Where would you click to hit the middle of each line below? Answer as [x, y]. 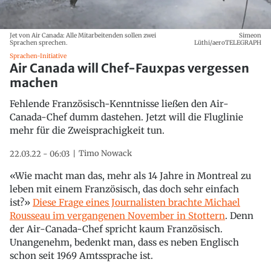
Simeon [250, 35]
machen [34, 82]
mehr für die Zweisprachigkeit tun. [87, 130]
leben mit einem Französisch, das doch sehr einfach [124, 189]
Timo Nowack [105, 153]
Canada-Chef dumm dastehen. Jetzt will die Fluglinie [126, 117]
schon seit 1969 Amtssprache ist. [81, 255]
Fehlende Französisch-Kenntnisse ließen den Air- [119, 103]
